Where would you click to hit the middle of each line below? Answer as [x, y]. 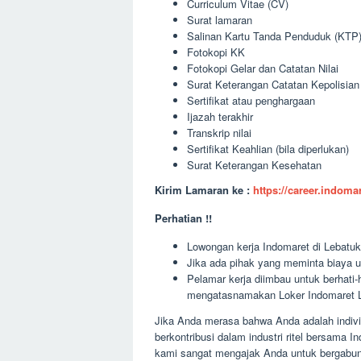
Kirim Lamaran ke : [204, 190]
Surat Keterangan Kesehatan [254, 164]
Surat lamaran [220, 19]
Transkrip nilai [219, 132]
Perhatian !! [183, 218]
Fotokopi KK [216, 52]
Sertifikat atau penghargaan [251, 100]
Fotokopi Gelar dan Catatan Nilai [263, 68]
